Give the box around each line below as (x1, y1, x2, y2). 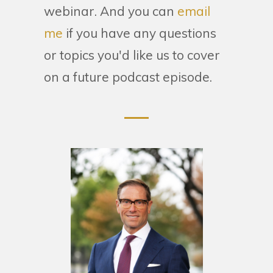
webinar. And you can (44, 2, 177, 19)
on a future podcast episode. (44, 68, 212, 85)
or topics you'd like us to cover (44, 46, 220, 63)
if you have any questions (63, 24, 216, 41)
